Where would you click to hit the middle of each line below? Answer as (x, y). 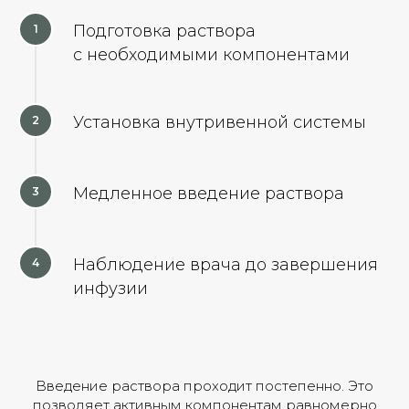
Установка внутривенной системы (220, 122)
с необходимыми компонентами (211, 55)
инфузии (110, 288)
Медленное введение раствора (209, 194)
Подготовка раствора (164, 31)
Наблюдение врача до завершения (225, 265)
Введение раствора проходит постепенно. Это (204, 386)
